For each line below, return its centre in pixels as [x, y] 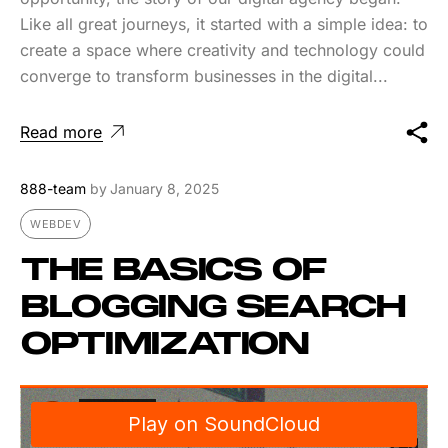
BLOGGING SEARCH [212, 307]
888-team [53, 188]
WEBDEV [56, 223]
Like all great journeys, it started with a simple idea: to [224, 23]
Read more [61, 131]
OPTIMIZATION [164, 344]
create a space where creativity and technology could [222, 49]
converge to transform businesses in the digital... [204, 75]
